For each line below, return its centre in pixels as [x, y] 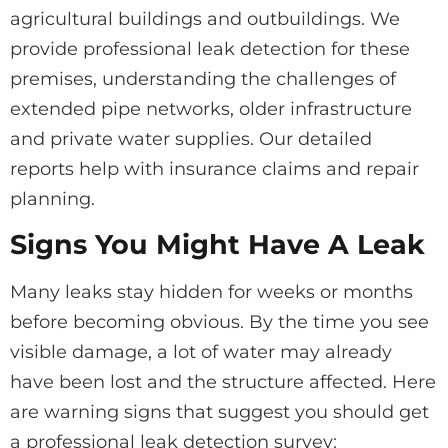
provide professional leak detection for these [210, 48]
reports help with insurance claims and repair [214, 168]
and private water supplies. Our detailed [191, 138]
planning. [52, 198]
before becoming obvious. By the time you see [219, 321]
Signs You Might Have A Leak [217, 244]
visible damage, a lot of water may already [201, 351]
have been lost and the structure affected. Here [223, 381]
